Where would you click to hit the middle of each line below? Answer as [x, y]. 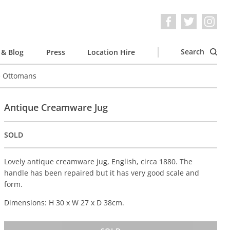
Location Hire [111, 52]
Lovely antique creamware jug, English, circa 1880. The [99, 162]
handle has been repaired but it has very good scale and [102, 173]
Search [194, 52]
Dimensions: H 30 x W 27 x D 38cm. [64, 203]
